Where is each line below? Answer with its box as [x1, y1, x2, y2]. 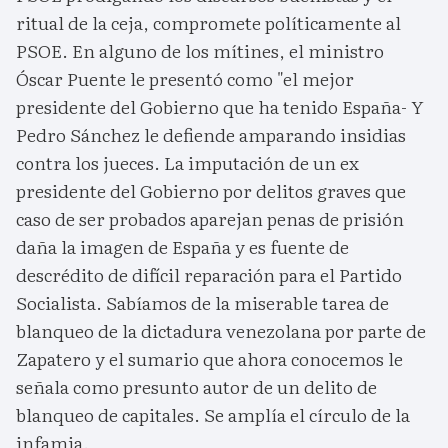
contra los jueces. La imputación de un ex [16, 148, 359, 176]
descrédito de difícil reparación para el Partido [16, 260, 402, 288]
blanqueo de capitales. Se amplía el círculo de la [16, 400, 410, 428]
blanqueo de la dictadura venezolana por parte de [16, 316, 426, 344]
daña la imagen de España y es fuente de [16, 232, 349, 260]
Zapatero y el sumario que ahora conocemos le [16, 344, 403, 372]
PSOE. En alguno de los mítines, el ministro [16, 36, 384, 64]
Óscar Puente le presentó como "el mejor [16, 64, 354, 92]
